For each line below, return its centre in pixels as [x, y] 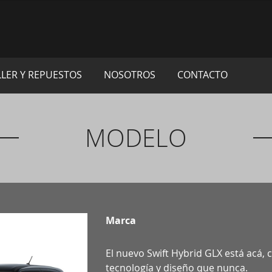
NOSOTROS [130, 75]
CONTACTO [202, 75]
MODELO [136, 138]
